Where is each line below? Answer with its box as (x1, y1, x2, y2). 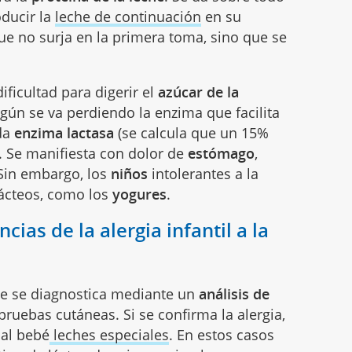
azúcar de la (158, 82, 240, 102)
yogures (108, 185, 167, 204)
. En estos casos (169, 325, 275, 345)
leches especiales (49, 325, 170, 345)
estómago (188, 144, 255, 163)
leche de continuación (55, 7, 202, 27)
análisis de (199, 284, 270, 304)
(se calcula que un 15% (114, 123, 269, 143)
